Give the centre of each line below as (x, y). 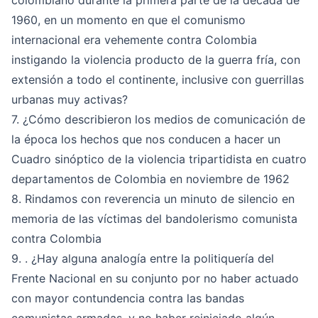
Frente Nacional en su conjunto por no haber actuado (155, 278)
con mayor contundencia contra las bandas (128, 298)
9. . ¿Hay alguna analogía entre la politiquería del (143, 258)
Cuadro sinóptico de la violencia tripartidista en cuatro (159, 159)
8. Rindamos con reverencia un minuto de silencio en (153, 199)
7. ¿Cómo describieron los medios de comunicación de (158, 119)
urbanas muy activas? (70, 99)
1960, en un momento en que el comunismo (128, 20)
